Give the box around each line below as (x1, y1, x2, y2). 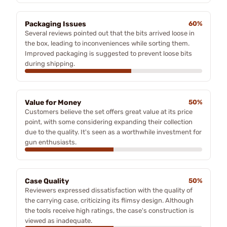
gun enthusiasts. (25, 138, 77, 146)
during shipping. (25, 60, 75, 67)
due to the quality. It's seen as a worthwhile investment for (25, 128, 202, 136)
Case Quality (25, 177, 69, 185)
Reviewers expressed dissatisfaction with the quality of (25, 186, 193, 194)
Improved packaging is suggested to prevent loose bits (25, 50, 192, 57)
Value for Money (25, 98, 81, 107)
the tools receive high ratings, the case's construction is (25, 207, 194, 214)
